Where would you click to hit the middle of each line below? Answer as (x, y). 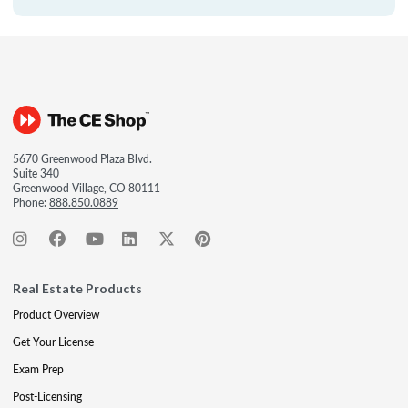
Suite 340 (36, 173)
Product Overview (56, 315)
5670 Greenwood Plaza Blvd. (82, 159)
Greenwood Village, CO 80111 (87, 188)
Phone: (31, 203)
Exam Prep (38, 369)
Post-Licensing (47, 397)
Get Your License (53, 342)
